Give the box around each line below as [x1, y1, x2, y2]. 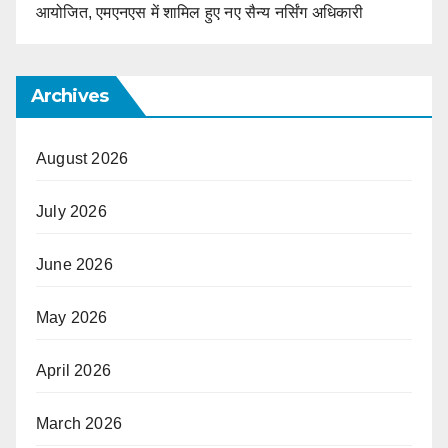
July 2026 [36, 202, 107, 220]
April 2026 [36, 361, 111, 379]
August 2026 [36, 149, 129, 167]
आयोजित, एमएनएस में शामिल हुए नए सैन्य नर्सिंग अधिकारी [36, 3, 364, 21]
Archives [31, 84, 108, 107]
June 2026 [36, 255, 113, 273]
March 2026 [36, 414, 122, 432]
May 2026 [36, 308, 108, 326]
